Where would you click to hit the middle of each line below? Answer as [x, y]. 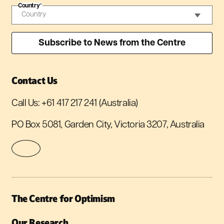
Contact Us [34, 81]
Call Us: [27, 104]
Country [29, 6]
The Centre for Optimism [63, 199]
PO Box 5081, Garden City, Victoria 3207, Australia [108, 125]
